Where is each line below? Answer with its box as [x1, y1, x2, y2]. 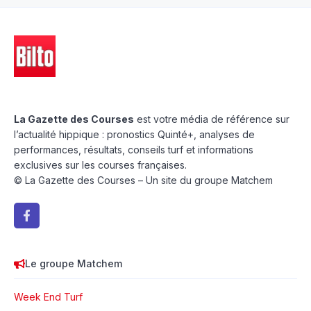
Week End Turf [14, 291, 83, 303]
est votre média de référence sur [134, 113, 289, 126]
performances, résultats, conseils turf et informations [14, 144, 253, 156]
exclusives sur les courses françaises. [14, 159, 187, 171]
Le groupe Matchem [25, 258, 122, 270]
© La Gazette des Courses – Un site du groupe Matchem [14, 174, 273, 187]
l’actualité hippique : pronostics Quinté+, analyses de [14, 128, 255, 141]
